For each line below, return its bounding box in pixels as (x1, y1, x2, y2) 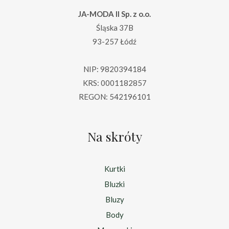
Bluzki (104, 179, 125, 189)
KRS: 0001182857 (82, 78, 147, 88)
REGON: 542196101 (78, 92, 151, 102)
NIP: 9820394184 (83, 64, 146, 74)
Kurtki (104, 164, 125, 173)
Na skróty (87, 128, 142, 145)
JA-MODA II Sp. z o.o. (78, 9, 151, 19)
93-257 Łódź (93, 37, 136, 47)
